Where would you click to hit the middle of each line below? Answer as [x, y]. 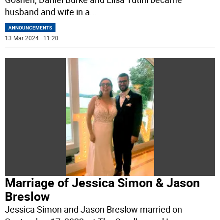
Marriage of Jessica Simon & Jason [103, 183]
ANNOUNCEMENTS [30, 28]
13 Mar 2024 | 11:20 [32, 38]
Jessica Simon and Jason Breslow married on [94, 209]
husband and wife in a [48, 12]
